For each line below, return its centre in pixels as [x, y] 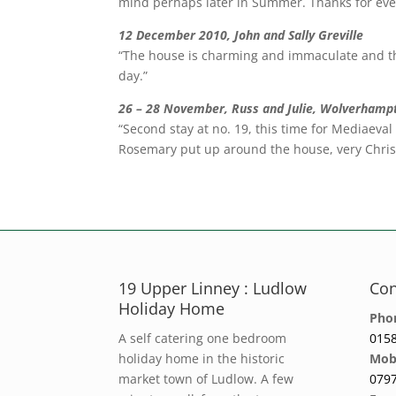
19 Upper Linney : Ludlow [213, 288]
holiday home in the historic [202, 358]
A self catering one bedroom [203, 338]
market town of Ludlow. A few [206, 379]
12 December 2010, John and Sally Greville [241, 34]
